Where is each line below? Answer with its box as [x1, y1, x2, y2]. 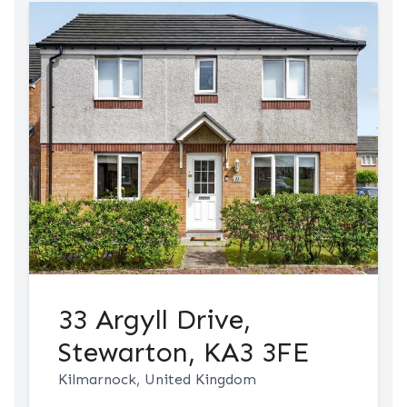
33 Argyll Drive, [58, 303, 251, 336]
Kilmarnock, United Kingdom [58, 371, 256, 388]
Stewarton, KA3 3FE [58, 336, 310, 369]
